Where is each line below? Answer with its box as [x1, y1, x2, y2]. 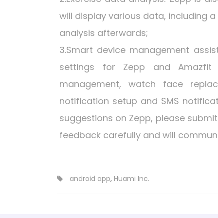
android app [70, 174, 110, 183]
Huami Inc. [114, 174, 149, 183]
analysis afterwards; [59, 27, 148, 39]
